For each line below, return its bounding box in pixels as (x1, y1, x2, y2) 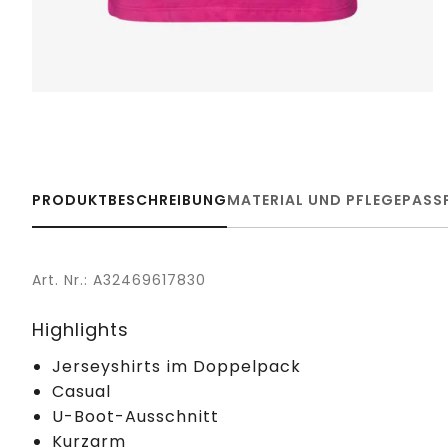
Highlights (32, 317, 129, 343)
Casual (52, 380, 111, 404)
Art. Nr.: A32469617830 (32, 270, 206, 291)
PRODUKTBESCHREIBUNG (32, 190, 227, 211)
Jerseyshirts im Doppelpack (52, 355, 301, 379)
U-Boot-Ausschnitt (52, 405, 219, 429)
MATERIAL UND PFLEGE (227, 190, 402, 211)
